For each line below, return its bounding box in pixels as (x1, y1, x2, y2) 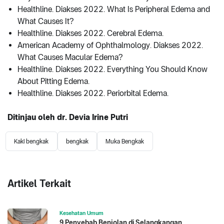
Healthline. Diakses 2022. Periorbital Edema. (17, 88, 170, 98)
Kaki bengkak (14, 137, 49, 145)
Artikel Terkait (7, 177, 71, 189)
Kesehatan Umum (59, 209, 103, 216)
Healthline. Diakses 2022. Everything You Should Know (17, 64, 207, 74)
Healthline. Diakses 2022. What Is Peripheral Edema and (17, 4, 210, 14)
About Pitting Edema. (17, 76, 89, 86)
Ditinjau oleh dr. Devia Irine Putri (7, 112, 128, 122)
